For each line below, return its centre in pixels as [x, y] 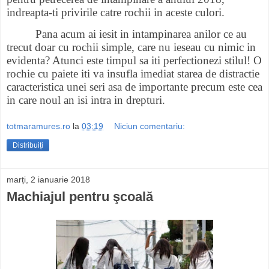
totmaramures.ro [38, 126]
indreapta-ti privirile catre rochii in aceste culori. [116, 13]
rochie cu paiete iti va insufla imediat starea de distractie [133, 73]
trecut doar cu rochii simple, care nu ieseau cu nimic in [131, 47]
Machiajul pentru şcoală [80, 197]
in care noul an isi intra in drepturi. [86, 100]
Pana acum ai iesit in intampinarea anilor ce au [141, 34]
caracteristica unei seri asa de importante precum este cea [134, 86]
